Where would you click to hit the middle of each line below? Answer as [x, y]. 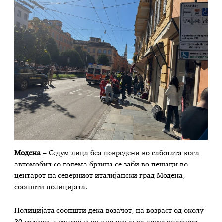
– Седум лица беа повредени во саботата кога [120, 153]
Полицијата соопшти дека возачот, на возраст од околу [109, 211]
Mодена [28, 153]
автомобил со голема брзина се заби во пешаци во [101, 164]
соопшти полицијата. [51, 187]
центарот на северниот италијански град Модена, [100, 176]
